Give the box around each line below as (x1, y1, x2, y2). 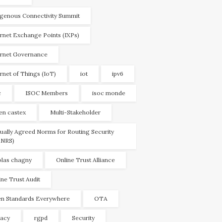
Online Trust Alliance (56, 156, 115, 164)
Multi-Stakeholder (50, 109, 101, 116)
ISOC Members (25, 89, 68, 97)
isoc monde (92, 89, 125, 97)
